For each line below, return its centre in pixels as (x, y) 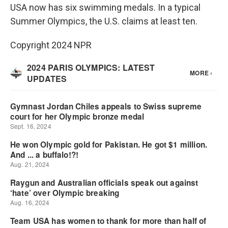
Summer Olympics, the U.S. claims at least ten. (104, 21)
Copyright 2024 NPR (51, 45)
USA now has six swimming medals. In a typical (105, 7)
